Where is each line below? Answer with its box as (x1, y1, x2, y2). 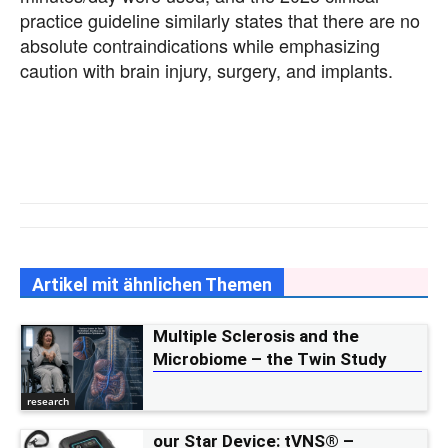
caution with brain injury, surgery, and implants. (20, 56, 393, 83)
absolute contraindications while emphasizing (20, 31, 380, 58)
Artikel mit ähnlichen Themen (32, 273, 272, 295)
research (27, 394, 69, 409)
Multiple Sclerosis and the (152, 325, 359, 346)
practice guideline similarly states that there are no (20, 6, 420, 33)
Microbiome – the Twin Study (152, 348, 387, 369)
